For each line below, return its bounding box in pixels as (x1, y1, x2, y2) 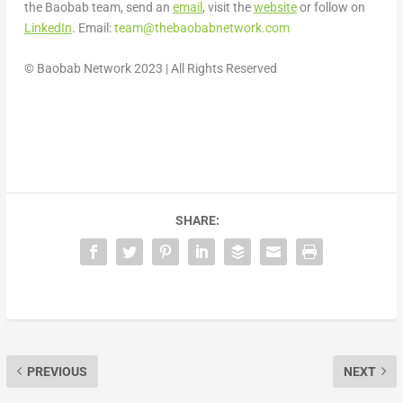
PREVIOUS (26, 363, 87, 379)
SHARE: (175, 212, 219, 228)
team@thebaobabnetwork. (113, 20, 265, 35)
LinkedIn (23, 20, 72, 35)
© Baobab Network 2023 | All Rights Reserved (23, 61, 277, 76)
